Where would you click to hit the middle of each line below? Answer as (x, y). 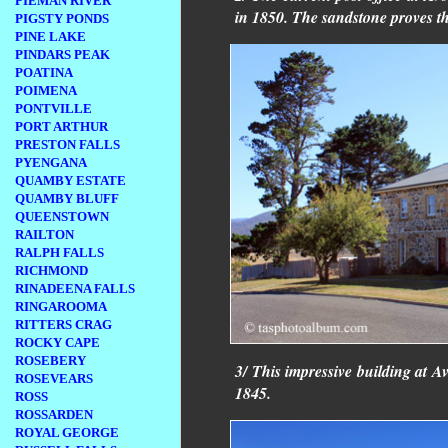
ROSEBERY (50, 360)
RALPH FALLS (59, 252)
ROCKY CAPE (57, 342)
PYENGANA (51, 162)
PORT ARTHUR (61, 126)
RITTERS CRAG (63, 324)
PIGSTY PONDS (62, 18)
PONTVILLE (53, 108)
